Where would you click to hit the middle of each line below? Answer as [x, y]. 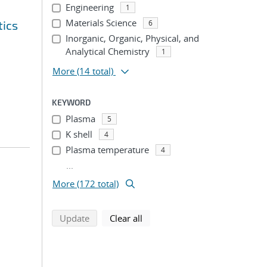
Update [74, 218]
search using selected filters [145, 218]
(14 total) [95, 71]
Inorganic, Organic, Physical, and [132, 38]
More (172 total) [86, 184]
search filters [168, 218]
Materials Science [101, 23]
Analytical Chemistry [107, 51]
